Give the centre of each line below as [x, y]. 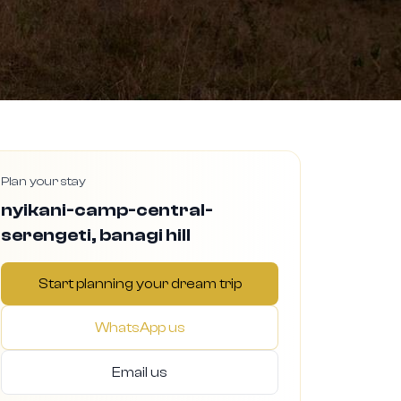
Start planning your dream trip [140, 284]
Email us [140, 372]
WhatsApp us [140, 328]
